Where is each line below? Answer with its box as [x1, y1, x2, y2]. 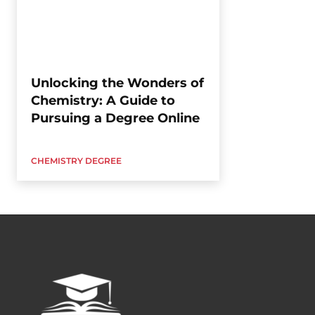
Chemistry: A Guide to [31, 92, 175, 108]
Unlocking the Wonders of [31, 75, 204, 91]
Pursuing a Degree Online [31, 110, 200, 126]
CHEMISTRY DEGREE [31, 155, 122, 166]
